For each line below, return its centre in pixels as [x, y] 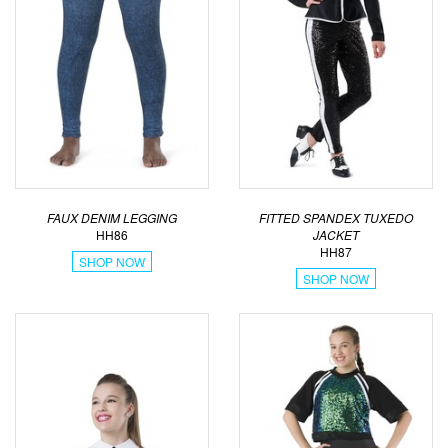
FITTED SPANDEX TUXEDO [336, 217]
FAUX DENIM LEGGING [112, 217]
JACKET [336, 234]
